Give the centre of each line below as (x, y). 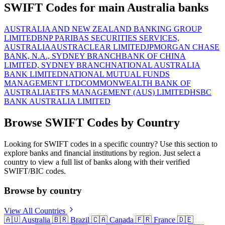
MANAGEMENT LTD (42, 83)
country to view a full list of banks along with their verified (97, 162)
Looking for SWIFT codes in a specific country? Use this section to (111, 144)
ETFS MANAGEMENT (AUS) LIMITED (120, 92)
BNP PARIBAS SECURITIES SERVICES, (108, 38)
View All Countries (36, 211)
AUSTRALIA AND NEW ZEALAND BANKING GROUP (103, 29)
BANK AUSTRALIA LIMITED (57, 101)
